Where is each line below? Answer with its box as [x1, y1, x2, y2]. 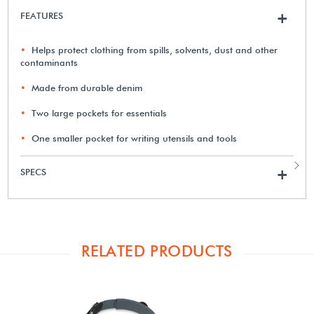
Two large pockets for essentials [32, 107, 168, 118]
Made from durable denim [32, 81, 143, 93]
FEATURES [20, 9, 64, 21]
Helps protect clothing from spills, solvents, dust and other [32, 43, 278, 55]
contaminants [20, 56, 78, 68]
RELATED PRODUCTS [81, 241, 233, 260]
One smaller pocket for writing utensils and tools [32, 132, 238, 144]
